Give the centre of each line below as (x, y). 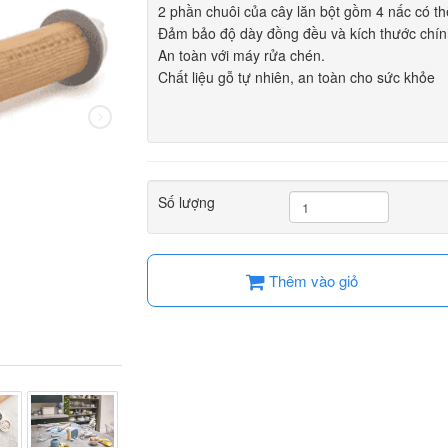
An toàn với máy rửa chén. (241, 55)
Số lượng (186, 202)
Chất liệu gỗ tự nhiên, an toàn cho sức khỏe (296, 77)
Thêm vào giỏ (312, 280)
